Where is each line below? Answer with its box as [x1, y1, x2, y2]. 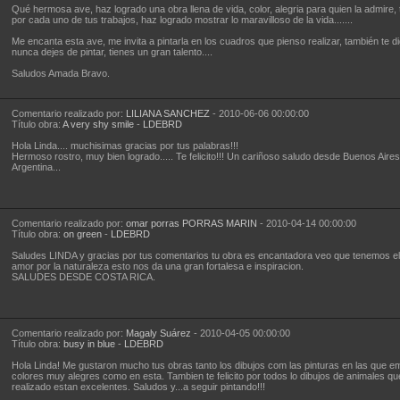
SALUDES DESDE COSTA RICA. [11, 271, 155, 282]
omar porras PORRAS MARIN [125, 218, 257, 229]
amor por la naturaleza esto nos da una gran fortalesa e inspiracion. [11, 261, 304, 271]
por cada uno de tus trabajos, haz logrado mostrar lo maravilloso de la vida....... [11, 14, 353, 25]
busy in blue [62, 338, 115, 349]
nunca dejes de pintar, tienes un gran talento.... [11, 46, 212, 57]
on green [62, 229, 102, 239]
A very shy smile [62, 119, 134, 129]
